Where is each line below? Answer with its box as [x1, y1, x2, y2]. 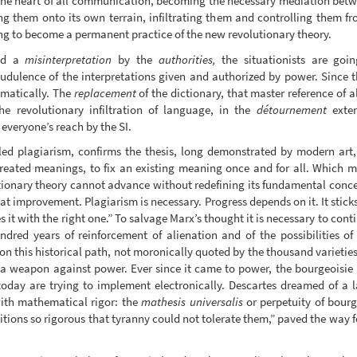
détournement [256, 101, 327, 117]
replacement [73, 84, 136, 100]
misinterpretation [25, 51, 112, 67]
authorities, [158, 51, 216, 67]
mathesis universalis [141, 294, 243, 310]
